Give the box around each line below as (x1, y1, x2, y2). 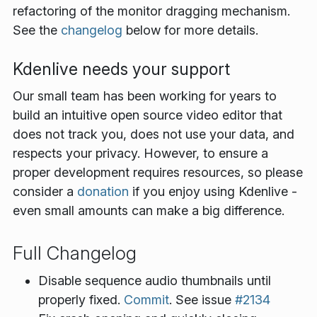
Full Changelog (13, 241, 137, 264)
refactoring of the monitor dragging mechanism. (13, 4, 290, 19)
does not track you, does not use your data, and (13, 126, 294, 142)
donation (77, 183, 129, 199)
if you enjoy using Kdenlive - (129, 183, 297, 199)
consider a (13, 183, 77, 199)
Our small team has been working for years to (13, 88, 277, 103)
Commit (124, 292, 169, 308)
